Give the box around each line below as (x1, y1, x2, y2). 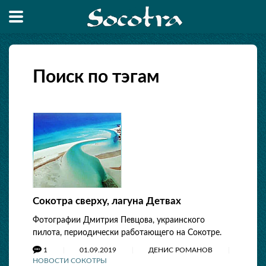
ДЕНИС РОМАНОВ (148, 246, 214, 254)
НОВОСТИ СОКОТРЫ (33, 257, 107, 264)
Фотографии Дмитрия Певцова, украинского (33, 216, 205, 224)
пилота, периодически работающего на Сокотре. (33, 229, 221, 237)
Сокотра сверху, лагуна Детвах (33, 196, 181, 206)
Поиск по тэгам (33, 68, 160, 86)
